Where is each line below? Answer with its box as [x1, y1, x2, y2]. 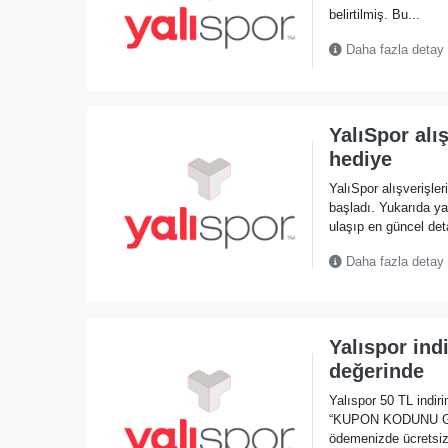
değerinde [328, 359, 424, 382]
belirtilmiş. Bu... [328, 6, 420, 22]
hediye [328, 147, 392, 170]
